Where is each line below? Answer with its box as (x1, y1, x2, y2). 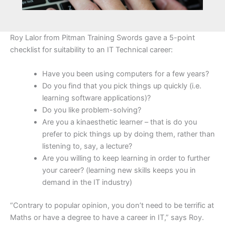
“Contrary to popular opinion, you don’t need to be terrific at (10, 200, 214, 210)
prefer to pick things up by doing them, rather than (42, 129, 215, 139)
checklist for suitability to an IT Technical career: (10, 45, 173, 55)
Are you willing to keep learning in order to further (42, 153, 210, 163)
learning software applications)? (42, 93, 151, 102)
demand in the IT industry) (42, 177, 132, 187)
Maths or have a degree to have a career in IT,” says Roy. (10, 212, 204, 222)
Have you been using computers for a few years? (42, 69, 209, 78)
